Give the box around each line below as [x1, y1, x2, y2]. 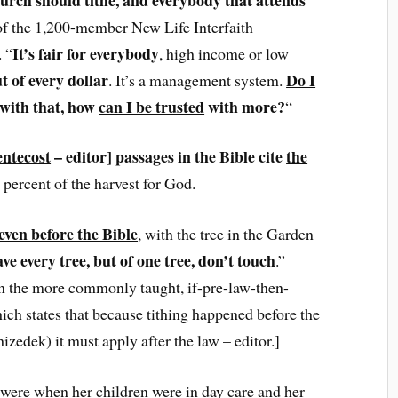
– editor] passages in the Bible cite [51, 145, 287, 169]
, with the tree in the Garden [138, 223, 314, 245]
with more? [204, 94, 286, 118]
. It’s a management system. [108, 68, 287, 91]
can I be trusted [99, 94, 205, 118]
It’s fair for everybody [12, 41, 160, 65]
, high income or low [159, 42, 290, 64]
